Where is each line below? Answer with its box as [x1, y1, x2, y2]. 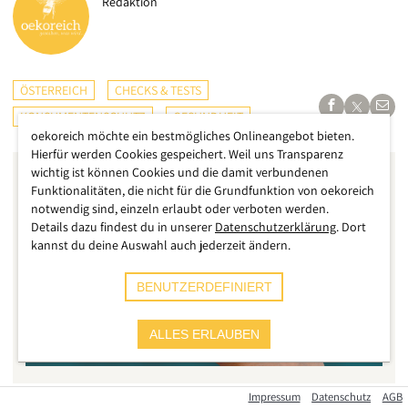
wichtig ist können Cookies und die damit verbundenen [31, 164, 329, 180]
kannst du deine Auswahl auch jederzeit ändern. [31, 237, 291, 253]
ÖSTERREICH [20, 82, 87, 98]
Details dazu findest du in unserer [31, 219, 212, 235]
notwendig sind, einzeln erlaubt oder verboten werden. [31, 200, 329, 217]
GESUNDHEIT [173, 108, 243, 125]
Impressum [248, 389, 301, 405]
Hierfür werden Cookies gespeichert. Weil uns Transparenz [31, 146, 343, 162]
